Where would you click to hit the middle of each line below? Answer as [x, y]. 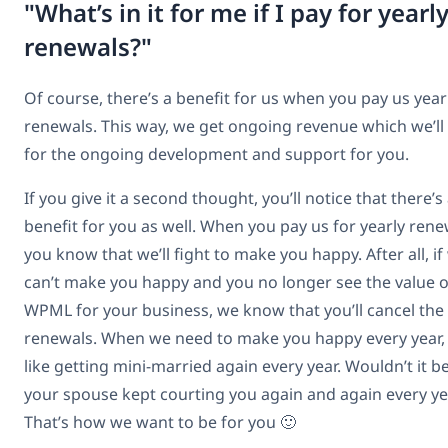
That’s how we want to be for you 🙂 [160, 422]
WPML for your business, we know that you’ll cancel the [234, 310]
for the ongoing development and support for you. [216, 154]
